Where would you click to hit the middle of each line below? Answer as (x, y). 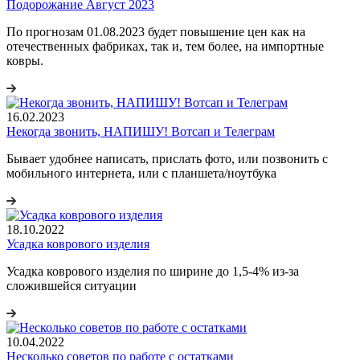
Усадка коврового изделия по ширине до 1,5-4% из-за (153, 271)
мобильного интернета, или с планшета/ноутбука (141, 173)
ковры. (25, 60)
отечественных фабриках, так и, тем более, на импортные (165, 46)
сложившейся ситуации (72, 285)
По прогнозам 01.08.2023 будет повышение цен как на (156, 31)
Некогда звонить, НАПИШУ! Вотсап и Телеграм (141, 131)
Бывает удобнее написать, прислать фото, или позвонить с (167, 158)
